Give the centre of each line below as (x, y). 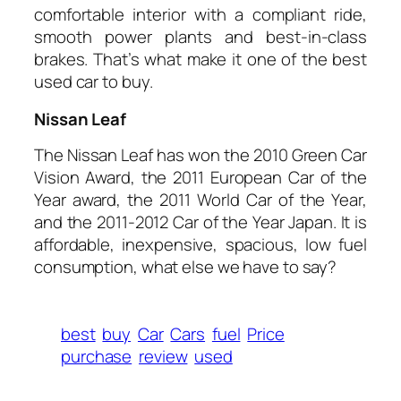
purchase (97, 357)
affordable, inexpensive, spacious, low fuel (200, 245)
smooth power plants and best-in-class (200, 37)
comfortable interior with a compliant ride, (200, 15)
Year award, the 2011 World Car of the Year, (200, 200)
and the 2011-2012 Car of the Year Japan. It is (200, 222)
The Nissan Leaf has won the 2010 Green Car (200, 155)
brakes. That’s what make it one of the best (200, 60)
